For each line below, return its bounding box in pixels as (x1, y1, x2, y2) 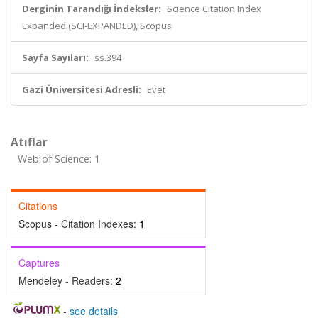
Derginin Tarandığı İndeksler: (22, 2, 161, 15)
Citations (18, 199, 57, 213)
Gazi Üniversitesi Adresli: (22, 83, 141, 96)
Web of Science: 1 (18, 152, 100, 165)
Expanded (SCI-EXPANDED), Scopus (22, 19, 172, 32)
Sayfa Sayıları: (22, 51, 89, 64)
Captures (18, 256, 60, 270)
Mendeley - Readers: (18, 273, 116, 287)
